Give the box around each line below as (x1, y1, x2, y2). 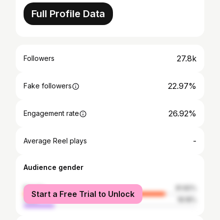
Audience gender (24, 163, 83, 171)
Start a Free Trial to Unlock (31, 189, 135, 199)
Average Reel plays (24, 137, 87, 145)
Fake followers (24, 82, 72, 90)
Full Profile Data (31, 8, 105, 20)
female (24, 184, 44, 192)
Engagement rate (24, 109, 79, 117)
